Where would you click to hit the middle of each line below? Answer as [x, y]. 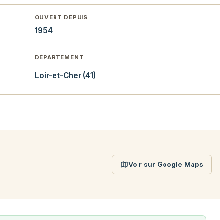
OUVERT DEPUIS [61, 17]
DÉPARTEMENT [59, 58]
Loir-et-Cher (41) [65, 76]
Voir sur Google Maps [166, 165]
